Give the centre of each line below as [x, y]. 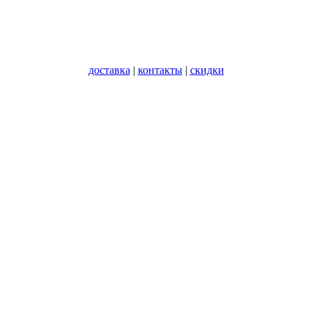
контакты [160, 70]
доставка [109, 70]
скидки [207, 70]
